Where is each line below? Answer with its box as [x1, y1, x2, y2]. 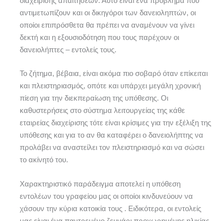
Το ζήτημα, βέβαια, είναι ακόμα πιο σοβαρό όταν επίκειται [20, 70, 208, 78]
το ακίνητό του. [20, 156, 68, 164]
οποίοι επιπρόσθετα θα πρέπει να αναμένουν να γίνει [20, 21, 194, 29]
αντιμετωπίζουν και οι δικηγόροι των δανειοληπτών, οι [20, 8, 196, 17]
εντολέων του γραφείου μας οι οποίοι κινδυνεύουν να [20, 192, 193, 200]
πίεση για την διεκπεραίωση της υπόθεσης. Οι [20, 94, 168, 103]
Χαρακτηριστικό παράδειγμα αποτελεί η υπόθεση [20, 180, 181, 188]
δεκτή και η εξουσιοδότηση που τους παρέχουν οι [20, 33, 179, 41]
